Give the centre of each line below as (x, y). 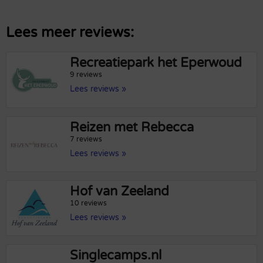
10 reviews (89, 203)
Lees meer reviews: (70, 33)
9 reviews (86, 75)
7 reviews (86, 139)
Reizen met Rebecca (132, 127)
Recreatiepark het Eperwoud (156, 63)
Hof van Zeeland (120, 191)
